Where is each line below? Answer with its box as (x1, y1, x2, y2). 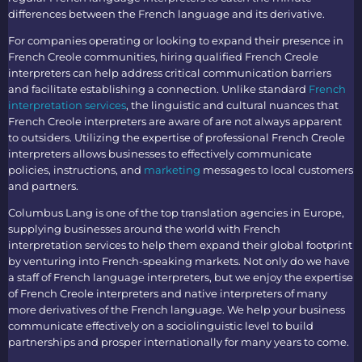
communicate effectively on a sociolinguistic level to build (8, 319, 314, 332)
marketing (144, 163, 200, 176)
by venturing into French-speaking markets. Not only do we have (8, 255, 350, 267)
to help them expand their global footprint (126, 238, 352, 251)
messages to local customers (200, 163, 353, 176)
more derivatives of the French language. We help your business (8, 303, 345, 316)
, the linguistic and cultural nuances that (126, 99, 339, 112)
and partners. (8, 179, 78, 192)
